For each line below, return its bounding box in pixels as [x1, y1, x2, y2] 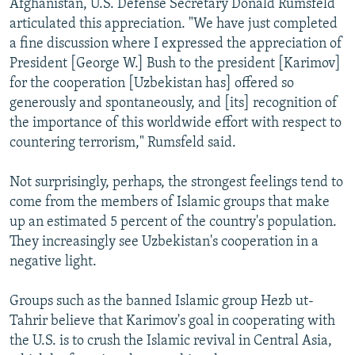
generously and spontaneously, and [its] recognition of [10, 95, 338, 111]
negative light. [10, 254, 97, 269]
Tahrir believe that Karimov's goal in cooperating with [10, 313, 335, 329]
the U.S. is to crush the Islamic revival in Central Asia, [10, 333, 332, 349]
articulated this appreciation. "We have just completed [10, 16, 338, 32]
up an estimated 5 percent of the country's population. [10, 214, 337, 230]
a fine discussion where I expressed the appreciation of [10, 36, 342, 52]
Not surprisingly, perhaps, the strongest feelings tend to [10, 174, 343, 190]
